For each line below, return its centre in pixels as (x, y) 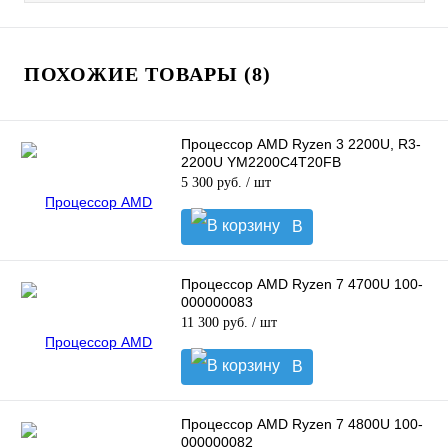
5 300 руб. (213, 183)
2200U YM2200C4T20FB (261, 162)
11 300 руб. (216, 323)
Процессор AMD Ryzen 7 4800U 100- (302, 424)
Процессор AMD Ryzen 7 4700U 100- (302, 284)
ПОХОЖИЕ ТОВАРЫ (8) (147, 74)
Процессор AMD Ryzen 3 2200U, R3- (301, 144)
